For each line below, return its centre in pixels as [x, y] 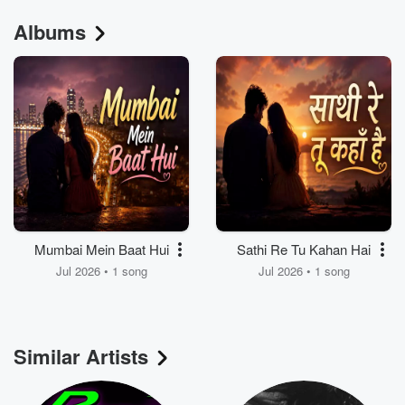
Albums [50, 32]
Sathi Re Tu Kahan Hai [304, 250]
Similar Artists [81, 357]
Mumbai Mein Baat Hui [101, 250]
